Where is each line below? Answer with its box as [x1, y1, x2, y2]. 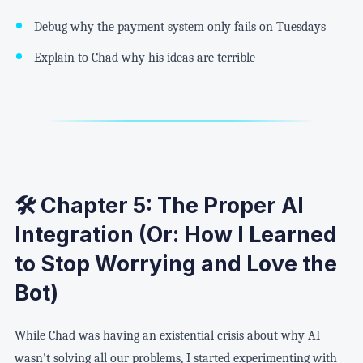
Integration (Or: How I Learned [14, 221, 337, 248]
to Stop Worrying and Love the [14, 250, 337, 277]
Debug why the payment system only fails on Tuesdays [33, 19, 326, 34]
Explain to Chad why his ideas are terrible [33, 49, 255, 65]
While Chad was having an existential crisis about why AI [14, 327, 320, 343]
